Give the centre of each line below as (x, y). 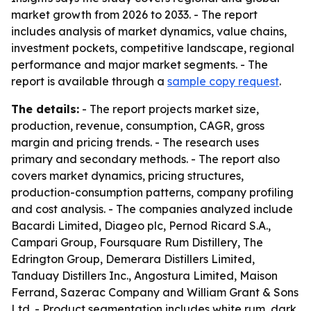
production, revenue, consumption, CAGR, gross (138, 126)
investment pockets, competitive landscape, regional (153, 48)
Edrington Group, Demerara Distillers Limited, (133, 259)
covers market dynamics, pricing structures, (127, 176)
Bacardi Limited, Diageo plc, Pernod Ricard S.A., (141, 226)
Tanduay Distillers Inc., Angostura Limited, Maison (144, 276)
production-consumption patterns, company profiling (152, 192)
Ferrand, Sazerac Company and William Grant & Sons (155, 292)
